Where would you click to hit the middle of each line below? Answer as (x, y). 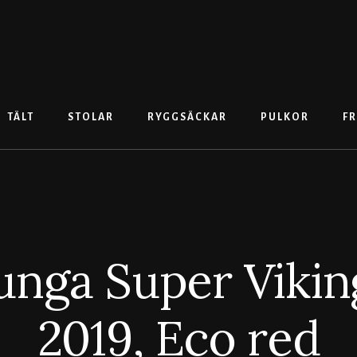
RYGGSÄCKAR (187, 118)
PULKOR (284, 118)
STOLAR (90, 118)
